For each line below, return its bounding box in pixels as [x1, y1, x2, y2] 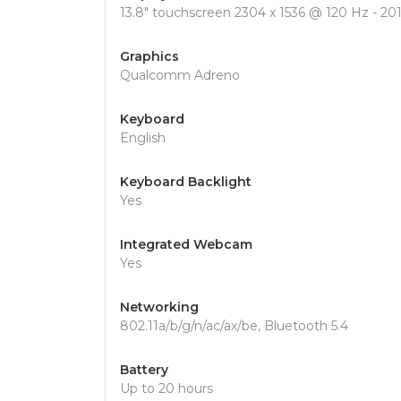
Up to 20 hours [120, 380, 213, 397]
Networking [120, 299, 199, 315]
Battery [120, 362, 168, 378]
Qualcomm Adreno [120, 67, 240, 83]
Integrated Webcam [120, 236, 252, 252]
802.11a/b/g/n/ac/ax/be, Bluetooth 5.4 [120, 318, 348, 334]
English [120, 130, 166, 146]
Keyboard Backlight [120, 174, 252, 190]
